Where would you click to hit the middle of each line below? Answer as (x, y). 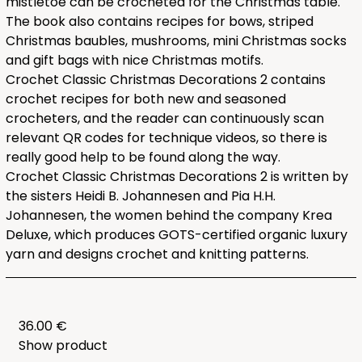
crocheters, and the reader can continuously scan (164, 119)
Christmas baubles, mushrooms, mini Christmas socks (176, 41)
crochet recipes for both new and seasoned (145, 99)
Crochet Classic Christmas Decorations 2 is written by (177, 177)
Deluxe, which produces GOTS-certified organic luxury (176, 235)
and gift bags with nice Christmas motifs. (134, 61)
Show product (63, 346)
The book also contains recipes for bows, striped (159, 22)
